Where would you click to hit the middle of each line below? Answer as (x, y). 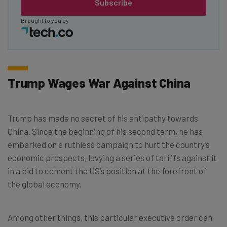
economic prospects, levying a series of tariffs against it (112, 157)
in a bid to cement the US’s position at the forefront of (107, 171)
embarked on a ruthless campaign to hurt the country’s (109, 144)
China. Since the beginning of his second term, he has (105, 131)
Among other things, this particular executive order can (110, 217)
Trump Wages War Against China (99, 82)
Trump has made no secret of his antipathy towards (103, 118)
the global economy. (45, 184)
